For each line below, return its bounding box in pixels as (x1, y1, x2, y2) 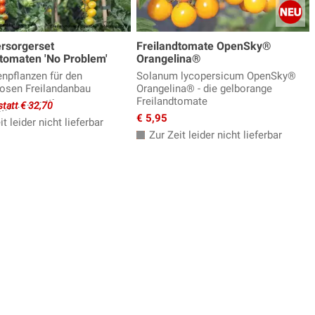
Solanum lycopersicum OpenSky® (136, 70, 296, 83)
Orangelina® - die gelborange (136, 82, 272, 96)
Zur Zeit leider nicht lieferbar (146, 129, 282, 142)
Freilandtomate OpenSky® (136, 39, 271, 53)
